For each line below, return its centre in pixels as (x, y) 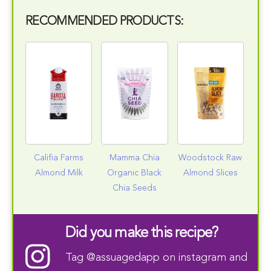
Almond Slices (210, 173)
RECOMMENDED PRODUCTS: (105, 22)
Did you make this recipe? (142, 234)
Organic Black (135, 173)
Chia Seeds (134, 188)
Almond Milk (59, 173)
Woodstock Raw (211, 158)
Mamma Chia (134, 158)
